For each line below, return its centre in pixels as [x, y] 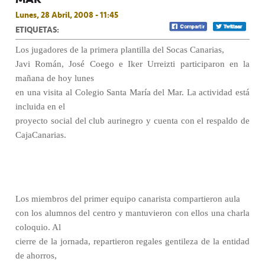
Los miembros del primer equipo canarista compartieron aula [128, 199]
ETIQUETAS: [37, 30]
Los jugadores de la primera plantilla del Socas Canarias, [120, 50]
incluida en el [40, 106]
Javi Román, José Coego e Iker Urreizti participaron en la [132, 64]
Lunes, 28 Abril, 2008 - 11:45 [67, 15]
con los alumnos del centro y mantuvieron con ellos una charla [132, 213]
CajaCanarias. [41, 135]
